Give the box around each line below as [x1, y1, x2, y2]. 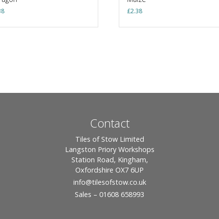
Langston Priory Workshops [65, 144, 154, 154]
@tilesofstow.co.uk [85, 177, 146, 187]
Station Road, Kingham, [71, 154, 148, 164]
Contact [89, 114, 130, 131]
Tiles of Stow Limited [75, 134, 144, 144]
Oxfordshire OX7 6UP [75, 165, 144, 175]
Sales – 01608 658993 [75, 189, 144, 199]
